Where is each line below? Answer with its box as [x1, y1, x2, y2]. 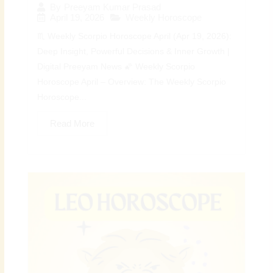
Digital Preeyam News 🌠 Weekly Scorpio [37, 62, 196, 72]
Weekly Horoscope [126, 12, 202, 23]
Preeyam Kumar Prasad [64, 2, 161, 13]
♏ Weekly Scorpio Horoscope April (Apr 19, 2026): [37, 32, 232, 41]
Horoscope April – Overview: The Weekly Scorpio [37, 77, 227, 87]
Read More [50, 118, 95, 129]
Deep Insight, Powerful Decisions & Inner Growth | [37, 47, 230, 57]
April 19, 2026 [50, 12, 105, 23]
